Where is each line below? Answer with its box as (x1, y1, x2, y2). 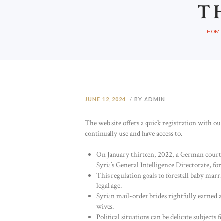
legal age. (96, 181, 122, 191)
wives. (96, 202, 114, 212)
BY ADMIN (134, 95, 166, 102)
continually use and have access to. (85, 128, 182, 138)
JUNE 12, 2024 (85, 95, 126, 102)
